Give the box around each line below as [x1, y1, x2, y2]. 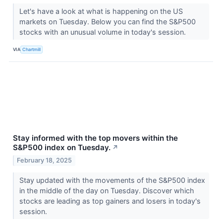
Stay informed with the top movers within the [13, 133, 178, 143]
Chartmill [22, 47, 41, 53]
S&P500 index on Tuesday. [13, 142, 111, 152]
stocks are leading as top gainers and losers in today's [19, 196, 201, 205]
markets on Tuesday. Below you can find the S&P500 [19, 17, 196, 26]
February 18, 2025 [17, 156, 72, 164]
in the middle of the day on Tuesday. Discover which [19, 186, 194, 195]
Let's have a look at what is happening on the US [19, 6, 183, 15]
